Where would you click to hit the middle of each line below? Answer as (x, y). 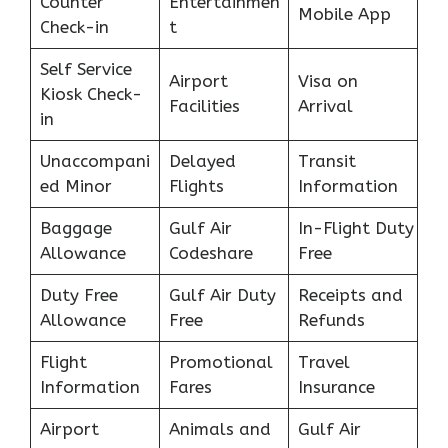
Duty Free (78, 294)
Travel (323, 361)
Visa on (327, 80)
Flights (196, 185)
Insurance (336, 386)
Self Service (85, 68)
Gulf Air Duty (222, 294)
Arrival (325, 105)
